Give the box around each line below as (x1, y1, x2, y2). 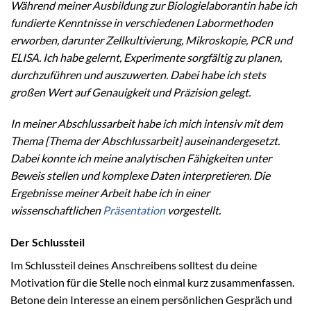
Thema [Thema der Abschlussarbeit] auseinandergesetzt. (10, 134, 280, 148)
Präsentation (103, 203, 165, 217)
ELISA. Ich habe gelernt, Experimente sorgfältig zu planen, (10, 50, 282, 64)
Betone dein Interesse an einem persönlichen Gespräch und (10, 293, 292, 307)
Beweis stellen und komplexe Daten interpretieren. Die (10, 169, 270, 183)
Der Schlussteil (10, 235, 85, 249)
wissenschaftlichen (10, 203, 103, 217)
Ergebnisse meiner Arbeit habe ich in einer (10, 186, 210, 200)
